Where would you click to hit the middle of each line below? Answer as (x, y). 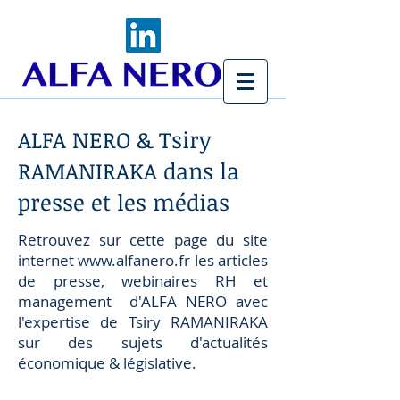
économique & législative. (107, 363)
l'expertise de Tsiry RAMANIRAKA (143, 322)
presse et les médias (124, 202)
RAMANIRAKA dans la (129, 171)
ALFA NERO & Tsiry (115, 139)
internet (48, 260)
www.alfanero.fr (134, 260)
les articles (229, 260)
